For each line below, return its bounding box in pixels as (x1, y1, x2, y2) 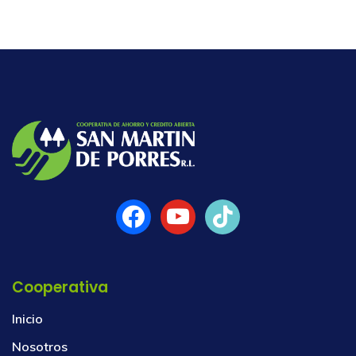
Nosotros (12, 336, 68, 353)
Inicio (12, 308, 43, 325)
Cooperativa (12, 274, 108, 296)
